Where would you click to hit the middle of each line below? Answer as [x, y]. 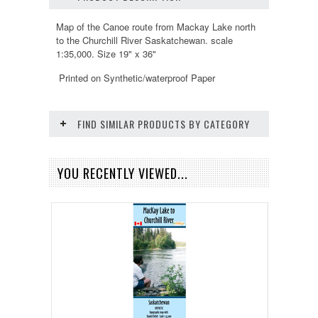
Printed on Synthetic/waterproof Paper [136, 77]
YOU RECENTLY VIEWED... [123, 173]
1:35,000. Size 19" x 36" [106, 53]
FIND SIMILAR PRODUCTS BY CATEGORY [164, 124]
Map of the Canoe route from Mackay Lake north [156, 26]
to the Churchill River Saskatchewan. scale [144, 40]
